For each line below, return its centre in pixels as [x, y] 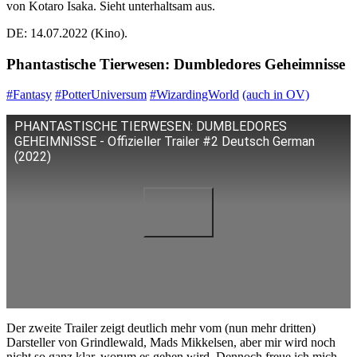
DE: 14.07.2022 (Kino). [67, 33]
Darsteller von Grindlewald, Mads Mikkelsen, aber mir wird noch [171, 343]
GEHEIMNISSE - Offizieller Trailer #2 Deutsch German [165, 142]
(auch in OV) [276, 95]
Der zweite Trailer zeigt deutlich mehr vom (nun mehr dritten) [161, 328]
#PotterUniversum [101, 95]
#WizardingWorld [194, 95]
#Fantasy [29, 95]
